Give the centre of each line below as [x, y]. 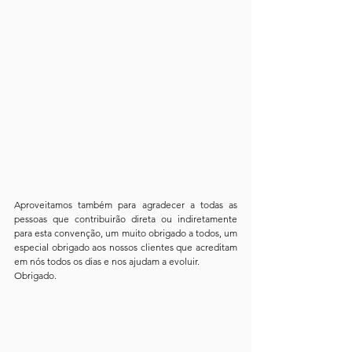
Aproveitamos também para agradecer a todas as [126, 204]
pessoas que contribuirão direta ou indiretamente [126, 218]
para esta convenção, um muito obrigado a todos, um [126, 233]
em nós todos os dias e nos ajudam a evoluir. [107, 261]
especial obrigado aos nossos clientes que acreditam [126, 247]
